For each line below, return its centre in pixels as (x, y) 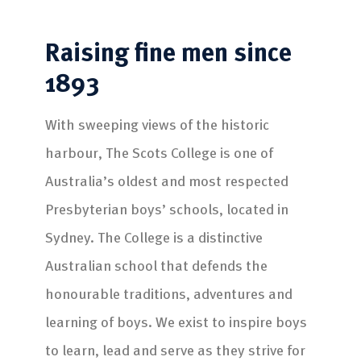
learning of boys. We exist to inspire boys (176, 321)
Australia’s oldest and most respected (166, 180)
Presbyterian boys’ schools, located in (166, 208)
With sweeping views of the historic (157, 123)
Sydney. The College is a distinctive (154, 236)
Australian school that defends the (156, 264)
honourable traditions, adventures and (168, 293)
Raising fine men (136, 50)
